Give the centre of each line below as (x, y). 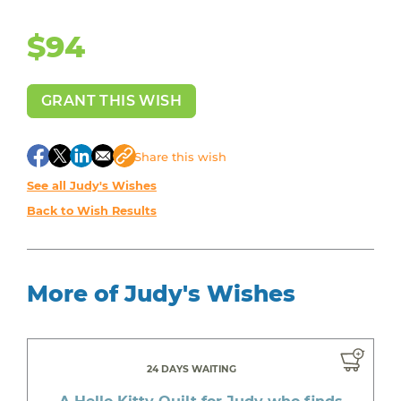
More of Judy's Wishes (161, 293)
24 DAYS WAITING (192, 369)
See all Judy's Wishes (91, 185)
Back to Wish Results (91, 210)
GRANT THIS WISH (111, 100)
